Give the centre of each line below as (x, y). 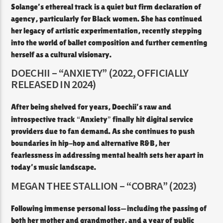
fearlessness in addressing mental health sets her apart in (108, 155)
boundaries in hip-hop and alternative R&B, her (91, 143)
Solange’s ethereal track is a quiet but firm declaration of (106, 6)
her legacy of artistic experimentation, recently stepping (107, 30)
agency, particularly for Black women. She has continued (107, 18)
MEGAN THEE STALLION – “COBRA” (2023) (104, 185)
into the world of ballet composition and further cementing (109, 42)
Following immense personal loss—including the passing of (109, 209)
